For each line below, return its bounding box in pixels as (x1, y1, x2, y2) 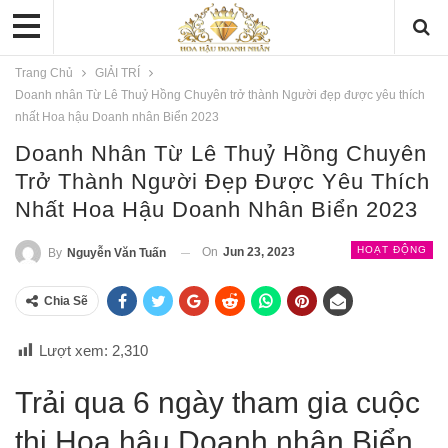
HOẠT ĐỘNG (357, 244, 427, 256)
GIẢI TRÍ (95, 66, 140, 81)
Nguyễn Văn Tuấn (67, 246, 166, 261)
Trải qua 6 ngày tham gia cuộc (15, 386, 420, 420)
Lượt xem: (39, 342, 108, 360)
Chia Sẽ (44, 294, 88, 309)
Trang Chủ (15, 66, 73, 81)
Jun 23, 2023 (223, 245, 295, 260)
